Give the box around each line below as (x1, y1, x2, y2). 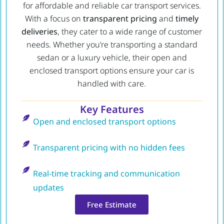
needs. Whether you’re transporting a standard (26, 38, 197, 50)
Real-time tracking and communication (32, 168, 180, 179)
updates (32, 182, 64, 193)
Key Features (79, 102, 144, 116)
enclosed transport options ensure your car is (29, 64, 194, 76)
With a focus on (25, 12, 83, 24)
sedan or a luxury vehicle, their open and (36, 51, 187, 63)
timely (175, 12, 199, 24)
